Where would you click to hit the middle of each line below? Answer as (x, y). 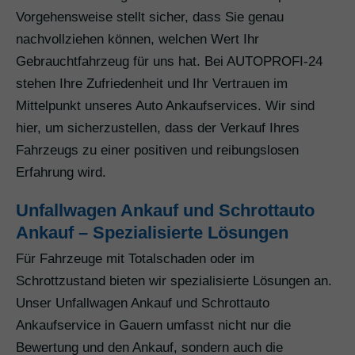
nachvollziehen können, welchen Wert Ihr (137, 40)
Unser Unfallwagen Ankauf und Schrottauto (143, 303)
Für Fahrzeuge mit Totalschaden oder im (135, 259)
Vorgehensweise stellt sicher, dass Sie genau (150, 17)
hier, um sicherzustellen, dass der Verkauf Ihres (158, 128)
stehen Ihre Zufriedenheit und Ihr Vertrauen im (152, 84)
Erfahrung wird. (61, 173)
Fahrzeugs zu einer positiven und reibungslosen (157, 151)
